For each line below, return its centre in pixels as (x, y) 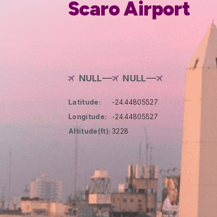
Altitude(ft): (90, 131)
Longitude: (88, 116)
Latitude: (85, 102)
